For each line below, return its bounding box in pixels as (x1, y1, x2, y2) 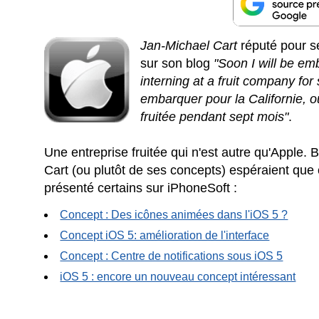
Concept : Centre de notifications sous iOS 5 (60, 249, 283, 262)
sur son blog (140, 56, 214, 70)
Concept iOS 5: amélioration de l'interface (60, 229, 270, 241)
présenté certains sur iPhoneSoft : (44, 180, 238, 195)
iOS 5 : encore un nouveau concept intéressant (60, 270, 296, 283)
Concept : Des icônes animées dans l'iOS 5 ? (60, 208, 288, 221)
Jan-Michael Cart (140, 38, 238, 53)
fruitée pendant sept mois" (140, 109, 289, 124)
